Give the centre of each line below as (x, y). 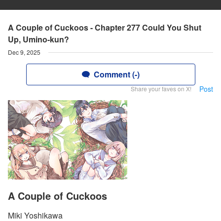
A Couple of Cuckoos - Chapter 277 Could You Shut (105, 27)
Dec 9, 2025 (24, 52)
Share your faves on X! (161, 89)
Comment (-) (116, 74)
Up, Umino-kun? (38, 39)
